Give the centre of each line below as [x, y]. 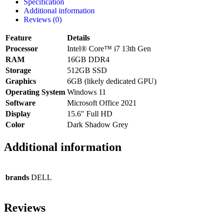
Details [78, 38]
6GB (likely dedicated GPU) [112, 81]
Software [20, 103]
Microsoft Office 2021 [102, 103]
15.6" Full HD [90, 114]
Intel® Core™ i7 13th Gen [109, 49]
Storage [18, 71]
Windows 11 [87, 92]
